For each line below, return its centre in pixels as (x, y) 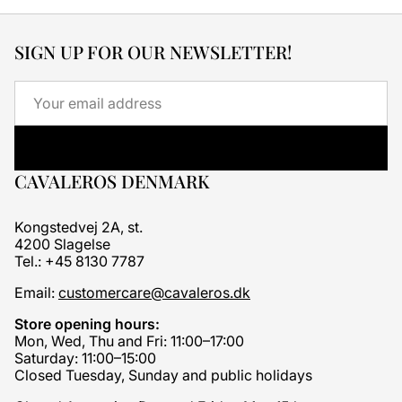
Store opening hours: (87, 324)
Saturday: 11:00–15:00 (85, 358)
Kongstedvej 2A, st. (79, 227)
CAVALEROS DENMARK (112, 181)
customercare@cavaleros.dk (154, 293)
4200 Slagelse (62, 245)
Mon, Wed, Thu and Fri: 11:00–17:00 (129, 341)
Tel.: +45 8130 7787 (79, 262)
